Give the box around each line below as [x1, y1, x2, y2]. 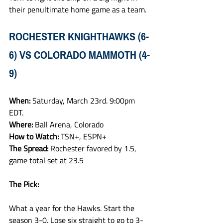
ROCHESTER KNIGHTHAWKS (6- [9, 26, 149, 47]
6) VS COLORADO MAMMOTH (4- [9, 45, 150, 65]
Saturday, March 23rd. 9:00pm [32, 95, 137, 107]
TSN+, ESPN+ [61, 130, 107, 142]
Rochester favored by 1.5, [50, 142, 138, 154]
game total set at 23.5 [9, 154, 84, 166]
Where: [9, 118, 35, 130]
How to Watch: [9, 130, 61, 142]
